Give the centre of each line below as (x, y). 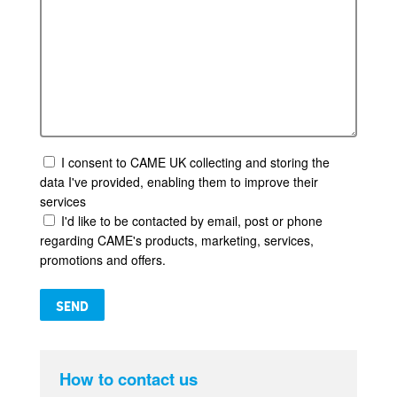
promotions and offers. (102, 259)
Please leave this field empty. (119, 277)
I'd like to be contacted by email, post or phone (191, 220)
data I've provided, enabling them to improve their (179, 181)
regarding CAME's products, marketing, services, (176, 240)
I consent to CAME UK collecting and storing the (195, 162)
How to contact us (129, 379)
